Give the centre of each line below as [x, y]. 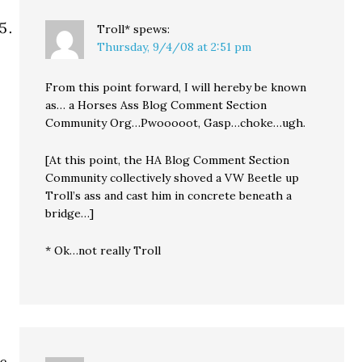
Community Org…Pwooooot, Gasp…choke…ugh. [176, 123]
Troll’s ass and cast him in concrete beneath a [169, 196]
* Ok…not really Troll [103, 250]
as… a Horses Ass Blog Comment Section [156, 105]
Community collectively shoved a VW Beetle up [173, 178]
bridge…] [70, 213]
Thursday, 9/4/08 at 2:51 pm [175, 47]
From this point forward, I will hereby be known [176, 87]
